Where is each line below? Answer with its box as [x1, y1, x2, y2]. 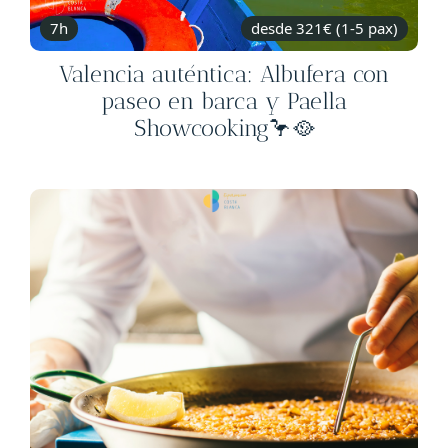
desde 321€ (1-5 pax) [251, 17, 398, 38]
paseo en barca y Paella [101, 87, 347, 115]
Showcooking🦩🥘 [133, 114, 315, 142]
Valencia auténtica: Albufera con [59, 60, 389, 88]
